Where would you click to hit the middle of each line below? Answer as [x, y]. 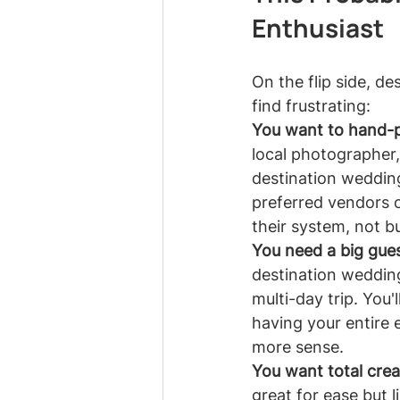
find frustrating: [311, 106]
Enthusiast [318, 28]
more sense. [298, 347]
